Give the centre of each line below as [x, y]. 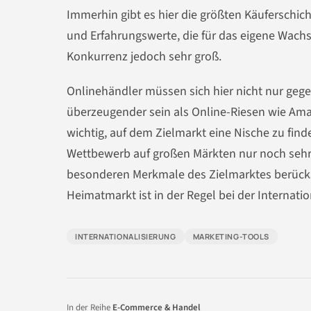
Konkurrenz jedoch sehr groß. [144, 57]
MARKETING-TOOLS [231, 236]
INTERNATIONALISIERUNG [126, 236]
